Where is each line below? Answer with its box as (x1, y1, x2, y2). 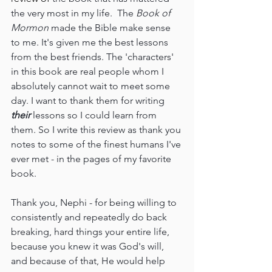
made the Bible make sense (51, 22, 173, 34)
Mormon (11, 22, 51, 34)
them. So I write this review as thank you (11, 124, 183, 136)
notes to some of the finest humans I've (11, 138, 183, 151)
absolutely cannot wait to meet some (11, 80, 172, 92)
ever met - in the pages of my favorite (11, 153, 174, 165)
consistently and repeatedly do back (11, 211, 169, 223)
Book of (136, 7, 173, 19)
